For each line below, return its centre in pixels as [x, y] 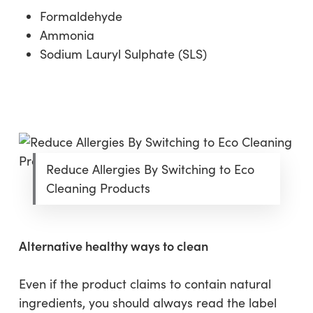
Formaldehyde [81, 16]
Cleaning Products [98, 188]
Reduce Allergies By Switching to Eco [150, 169]
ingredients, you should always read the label [147, 303]
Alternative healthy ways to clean [113, 246]
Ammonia [67, 35]
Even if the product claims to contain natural [145, 284]
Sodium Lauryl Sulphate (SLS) [123, 54]
